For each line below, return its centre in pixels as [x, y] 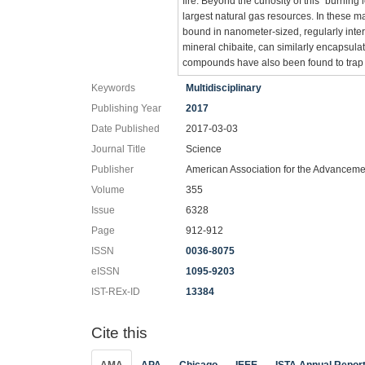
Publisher [112, 169]
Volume [108, 190]
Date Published [125, 129]
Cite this [119, 333]
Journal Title [119, 149]
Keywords [113, 88]
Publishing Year [126, 108]
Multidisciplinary [224, 88]
